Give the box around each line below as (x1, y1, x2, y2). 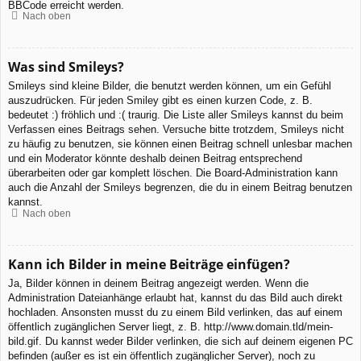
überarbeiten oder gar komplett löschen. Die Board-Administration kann (8, 167, 338, 180)
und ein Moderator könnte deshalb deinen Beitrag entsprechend (8, 152, 302, 165)
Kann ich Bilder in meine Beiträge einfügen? (8, 255, 290, 273)
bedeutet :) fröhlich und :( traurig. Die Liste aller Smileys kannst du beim (8, 109, 343, 122)
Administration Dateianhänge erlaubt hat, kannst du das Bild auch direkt (8, 291, 342, 304)
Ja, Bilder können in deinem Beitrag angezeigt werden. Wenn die (8, 276, 309, 289)
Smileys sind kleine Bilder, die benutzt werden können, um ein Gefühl (8, 80, 331, 93)
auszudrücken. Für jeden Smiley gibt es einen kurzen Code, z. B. (8, 94, 313, 107)
